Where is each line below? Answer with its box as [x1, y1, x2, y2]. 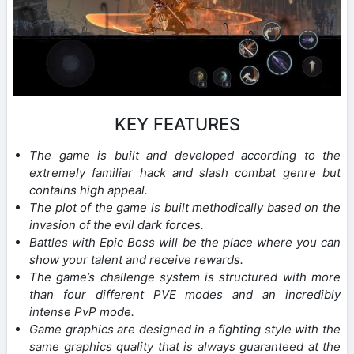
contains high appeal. [29, 183, 148, 198]
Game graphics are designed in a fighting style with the [29, 322, 341, 337]
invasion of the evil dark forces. [29, 217, 204, 233]
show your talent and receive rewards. [29, 252, 243, 268]
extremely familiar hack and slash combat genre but [29, 165, 341, 181]
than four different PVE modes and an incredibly [29, 287, 341, 303]
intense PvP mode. [29, 304, 134, 320]
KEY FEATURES [114, 114, 240, 135]
